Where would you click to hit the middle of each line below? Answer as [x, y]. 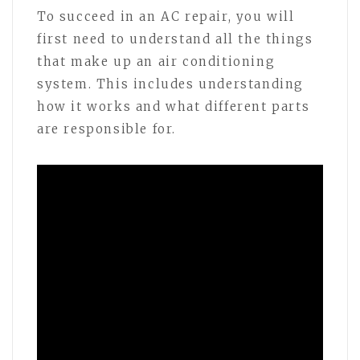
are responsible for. [107, 129]
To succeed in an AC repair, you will [166, 16]
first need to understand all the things [175, 39]
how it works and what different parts [174, 106]
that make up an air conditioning [156, 61]
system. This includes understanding [171, 84]
